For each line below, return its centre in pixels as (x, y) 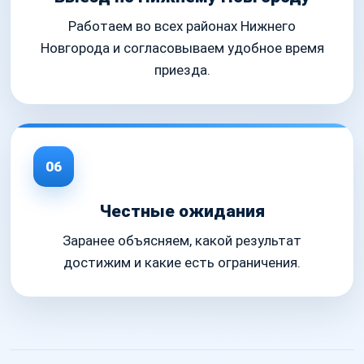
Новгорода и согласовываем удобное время (182, 48)
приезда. (182, 70)
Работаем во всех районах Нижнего (182, 26)
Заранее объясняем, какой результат (182, 241)
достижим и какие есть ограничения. (182, 263)
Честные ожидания (182, 212)
